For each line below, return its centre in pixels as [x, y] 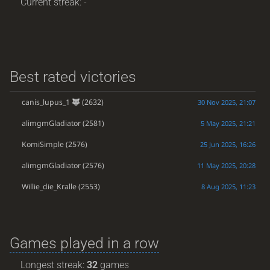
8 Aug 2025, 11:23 [228, 186]
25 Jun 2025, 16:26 [228, 144]
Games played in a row [84, 243]
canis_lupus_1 [46, 102]
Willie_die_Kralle [49, 186]
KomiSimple [42, 144]
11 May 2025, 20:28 [226, 165]
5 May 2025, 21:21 [228, 123]
